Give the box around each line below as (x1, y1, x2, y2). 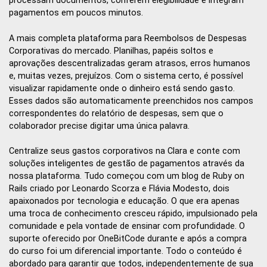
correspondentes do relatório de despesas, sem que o (9, 108, 223, 119)
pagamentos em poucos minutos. (9, 7, 143, 18)
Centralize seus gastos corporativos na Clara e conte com (9, 146, 240, 157)
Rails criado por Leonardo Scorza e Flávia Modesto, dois (9, 184, 229, 194)
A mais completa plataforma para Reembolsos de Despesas (9, 33, 247, 44)
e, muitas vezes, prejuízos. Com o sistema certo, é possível (9, 70, 243, 81)
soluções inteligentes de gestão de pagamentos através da (9, 159, 244, 169)
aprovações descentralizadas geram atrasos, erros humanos (9, 58, 250, 69)
